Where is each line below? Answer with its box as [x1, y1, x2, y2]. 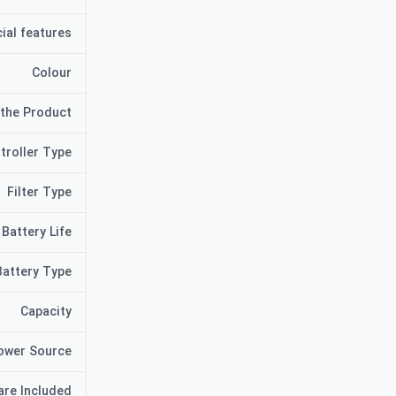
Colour [32, 64, 72, 83]
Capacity [20, 302, 72, 322]
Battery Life [2, 223, 72, 242]
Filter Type [7, 183, 72, 202]
